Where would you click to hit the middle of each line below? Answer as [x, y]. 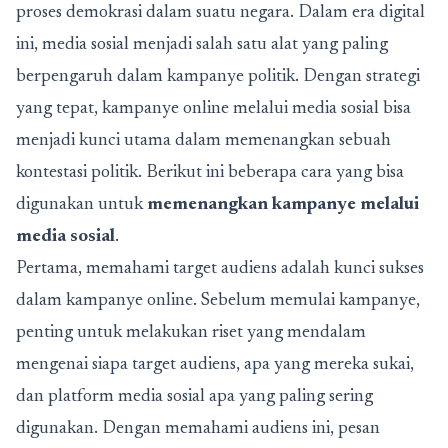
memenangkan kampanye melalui [283, 204]
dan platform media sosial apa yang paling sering [194, 396]
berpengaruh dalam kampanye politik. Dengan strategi [218, 76]
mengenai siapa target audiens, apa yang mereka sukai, [215, 364]
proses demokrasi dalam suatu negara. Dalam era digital [220, 12]
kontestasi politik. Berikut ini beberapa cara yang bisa [210, 172]
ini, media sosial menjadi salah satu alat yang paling [202, 44]
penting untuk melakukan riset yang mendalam [191, 332]
